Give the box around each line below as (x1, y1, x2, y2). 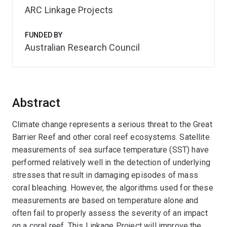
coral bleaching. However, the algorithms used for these (12, 183, 213, 193)
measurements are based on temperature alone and (12, 196, 199, 205)
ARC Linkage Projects (25, 5, 113, 15)
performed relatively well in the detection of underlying (12, 158, 210, 167)
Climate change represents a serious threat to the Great (12, 120, 212, 129)
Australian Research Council (25, 42, 140, 53)
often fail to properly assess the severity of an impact (12, 208, 208, 218)
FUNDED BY (25, 31, 63, 39)
